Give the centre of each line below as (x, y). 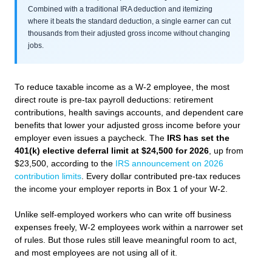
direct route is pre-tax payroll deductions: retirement (114, 100)
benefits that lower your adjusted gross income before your (127, 125)
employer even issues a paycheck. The (91, 138)
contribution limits (48, 176)
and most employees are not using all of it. (96, 253)
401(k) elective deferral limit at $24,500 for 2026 (112, 151)
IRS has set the (198, 138)
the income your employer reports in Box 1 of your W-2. (121, 189)
